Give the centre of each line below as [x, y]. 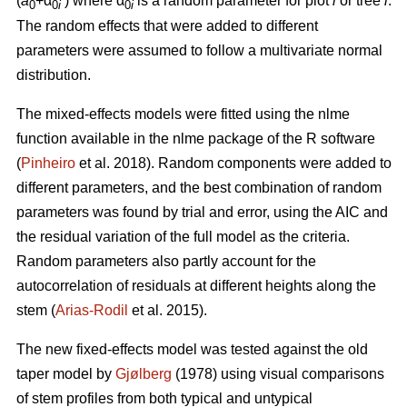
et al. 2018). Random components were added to [233, 163]
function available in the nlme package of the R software [196, 138]
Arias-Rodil [92, 310]
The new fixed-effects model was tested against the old [192, 349]
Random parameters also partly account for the [166, 261]
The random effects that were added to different [167, 25]
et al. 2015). [168, 310]
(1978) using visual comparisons [278, 373]
